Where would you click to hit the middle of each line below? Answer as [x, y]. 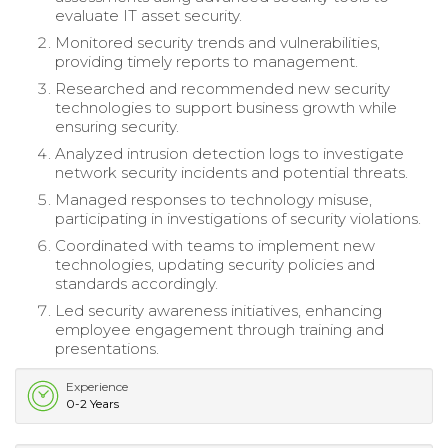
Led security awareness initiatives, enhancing [218, 310]
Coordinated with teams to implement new [215, 245]
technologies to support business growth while [226, 107]
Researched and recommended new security [222, 88]
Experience [97, 386]
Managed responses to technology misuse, [213, 199]
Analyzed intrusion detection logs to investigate [229, 153]
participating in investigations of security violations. [238, 218]
